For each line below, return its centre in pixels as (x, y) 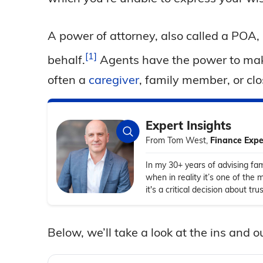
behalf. (66, 59)
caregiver (114, 79)
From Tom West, (178, 140)
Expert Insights (189, 125)
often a (68, 79)
